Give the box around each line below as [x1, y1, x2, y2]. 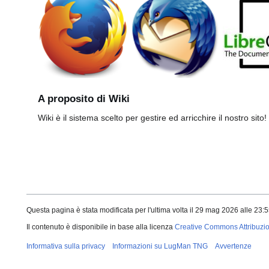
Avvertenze [215, 241, 252, 250]
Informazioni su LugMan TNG [112, 241, 208, 250]
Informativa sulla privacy [26, 241, 105, 250]
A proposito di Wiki [38, 93, 130, 105]
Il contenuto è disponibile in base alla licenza [26, 222, 175, 231]
